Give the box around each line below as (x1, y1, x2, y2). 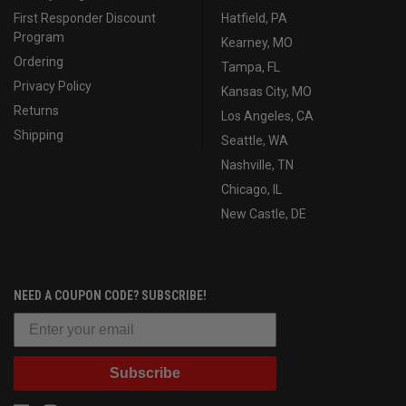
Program (14, 30, 64, 45)
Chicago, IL (221, 182, 282, 198)
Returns (14, 103, 59, 119)
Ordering (14, 54, 63, 70)
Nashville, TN (221, 158, 294, 173)
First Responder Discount (14, 11, 156, 26)
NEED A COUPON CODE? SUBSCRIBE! (14, 288, 207, 304)
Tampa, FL (221, 60, 280, 75)
